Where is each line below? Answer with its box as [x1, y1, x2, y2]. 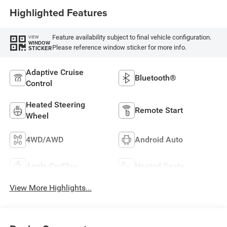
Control [25, 78, 52, 88]
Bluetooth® [135, 72, 176, 83]
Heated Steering [25, 99, 85, 109]
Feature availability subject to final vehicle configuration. [52, 33, 211, 42]
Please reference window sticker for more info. [52, 44, 186, 52]
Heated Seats [135, 161, 184, 171]
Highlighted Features [9, 5, 107, 20]
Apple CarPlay [25, 161, 78, 171]
